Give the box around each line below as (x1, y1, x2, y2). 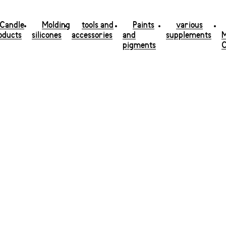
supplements (166, 31, 211, 40)
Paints (133, 21, 154, 30)
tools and (82, 21, 114, 30)
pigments (123, 41, 156, 50)
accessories (72, 31, 112, 40)
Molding (42, 21, 70, 30)
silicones (32, 31, 62, 40)
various (176, 21, 203, 30)
